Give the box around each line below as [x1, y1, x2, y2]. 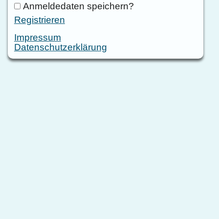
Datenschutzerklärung [14, 42, 107, 52]
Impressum [14, 32, 61, 43]
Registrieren [14, 14, 65, 25]
